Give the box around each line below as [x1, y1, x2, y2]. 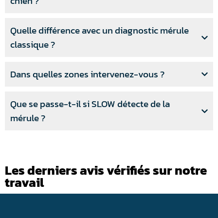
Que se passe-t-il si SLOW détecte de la [10, 97, 170, 111]
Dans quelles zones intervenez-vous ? [10, 67, 164, 82]
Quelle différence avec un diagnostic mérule [10, 23, 189, 38]
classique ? [10, 37, 55, 52]
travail [5, 173, 44, 192]
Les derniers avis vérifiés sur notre [5, 161, 207, 180]
